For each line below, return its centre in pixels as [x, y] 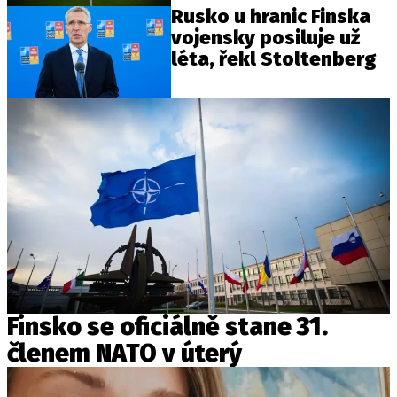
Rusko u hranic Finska [271, 16]
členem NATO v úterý [125, 354]
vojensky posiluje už [266, 37]
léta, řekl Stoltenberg [274, 58]
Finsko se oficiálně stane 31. [167, 327]
